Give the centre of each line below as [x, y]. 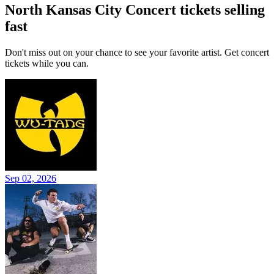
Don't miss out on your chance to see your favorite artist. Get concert [137, 53]
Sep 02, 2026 [31, 179]
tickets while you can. [47, 64]
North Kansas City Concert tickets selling [135, 10]
